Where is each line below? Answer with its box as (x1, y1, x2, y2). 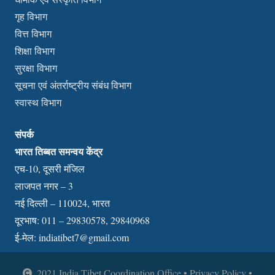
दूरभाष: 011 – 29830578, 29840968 (15, 214, 150, 227)
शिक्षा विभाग (15, 44, 55, 58)
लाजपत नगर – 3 (15, 179, 73, 193)
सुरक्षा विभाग (15, 61, 57, 75)
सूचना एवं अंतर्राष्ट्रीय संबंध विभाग (15, 79, 131, 92)
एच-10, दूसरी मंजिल (15, 162, 85, 176)
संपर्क (15, 127, 34, 142)
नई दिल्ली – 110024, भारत (15, 196, 110, 210)
